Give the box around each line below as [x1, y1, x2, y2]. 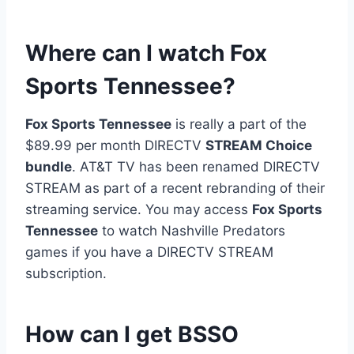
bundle [25, 158, 72, 175]
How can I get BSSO [25, 320, 239, 348]
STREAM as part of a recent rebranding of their [25, 179, 325, 196]
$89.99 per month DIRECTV [25, 137, 205, 153]
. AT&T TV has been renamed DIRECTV [72, 158, 320, 175]
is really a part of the [171, 115, 307, 132]
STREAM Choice [205, 137, 312, 153]
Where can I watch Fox [25, 39, 267, 66]
